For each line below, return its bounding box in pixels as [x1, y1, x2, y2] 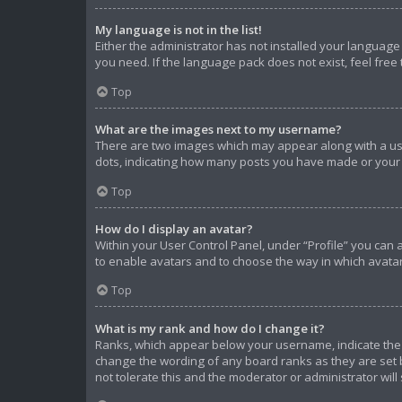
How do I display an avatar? [95, 220, 253, 237]
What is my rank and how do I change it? [95, 319, 325, 336]
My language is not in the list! [95, 22, 262, 39]
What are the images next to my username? [95, 121, 342, 138]
